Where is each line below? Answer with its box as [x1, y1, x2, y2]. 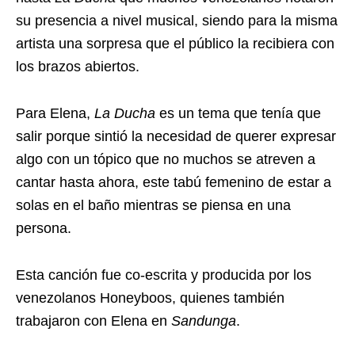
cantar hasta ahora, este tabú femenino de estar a [16, 174, 331, 191]
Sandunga [171, 313, 236, 330]
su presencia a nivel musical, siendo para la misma [16, 13, 338, 29]
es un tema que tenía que [155, 105, 321, 122]
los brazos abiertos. [16, 59, 139, 75]
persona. [16, 220, 71, 237]
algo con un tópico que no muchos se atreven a [16, 151, 315, 168]
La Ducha [94, 105, 155, 122]
